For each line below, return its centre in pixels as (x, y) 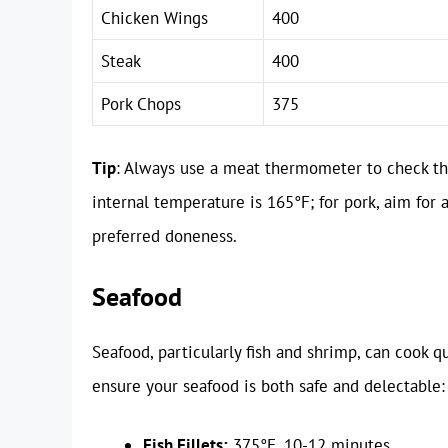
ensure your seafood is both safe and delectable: (268, 385)
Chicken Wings (154, 17)
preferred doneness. (164, 236)
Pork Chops (141, 103)
